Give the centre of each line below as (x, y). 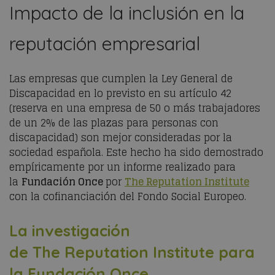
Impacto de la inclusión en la (127, 13)
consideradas (169, 137)
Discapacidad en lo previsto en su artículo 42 (120, 93)
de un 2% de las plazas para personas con (114, 123)
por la (218, 137)
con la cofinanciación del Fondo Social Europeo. (128, 196)
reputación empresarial (105, 44)
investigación (81, 230)
